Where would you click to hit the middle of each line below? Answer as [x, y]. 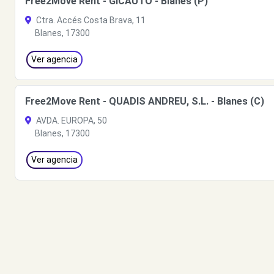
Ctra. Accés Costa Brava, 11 [90, 20]
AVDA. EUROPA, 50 [71, 120]
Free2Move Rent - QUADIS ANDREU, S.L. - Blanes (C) [145, 101]
